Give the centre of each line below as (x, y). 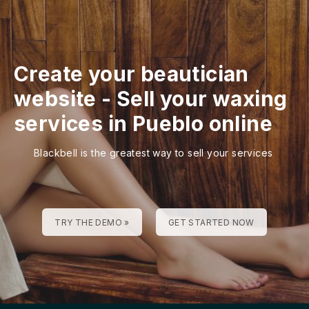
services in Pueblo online (143, 123)
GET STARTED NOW (211, 222)
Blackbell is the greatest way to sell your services (153, 152)
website (55, 98)
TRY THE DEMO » (92, 222)
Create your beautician (131, 73)
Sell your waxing (202, 98)
